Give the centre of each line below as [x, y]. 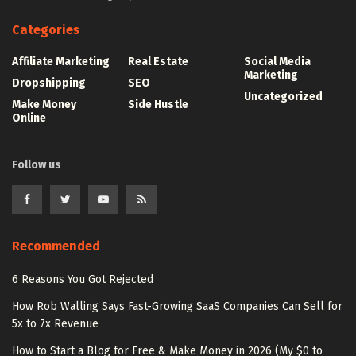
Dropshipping [49, 83]
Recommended [56, 246]
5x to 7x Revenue [55, 323]
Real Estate [158, 61]
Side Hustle [158, 104]
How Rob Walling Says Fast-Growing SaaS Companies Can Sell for [177, 306]
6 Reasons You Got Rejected [83, 279]
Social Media [277, 61]
